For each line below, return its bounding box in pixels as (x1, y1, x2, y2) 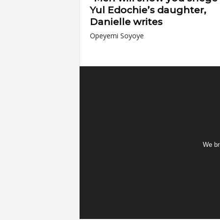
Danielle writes (89, 16, 163, 27)
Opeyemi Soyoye (89, 31, 144, 40)
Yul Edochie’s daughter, (89, 4, 206, 16)
